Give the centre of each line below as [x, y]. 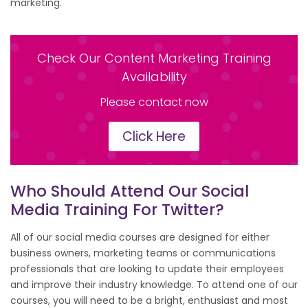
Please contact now [154, 102]
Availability [154, 76]
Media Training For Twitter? [117, 209]
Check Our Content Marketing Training [154, 58]
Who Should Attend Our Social [130, 191]
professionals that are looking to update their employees [147, 268]
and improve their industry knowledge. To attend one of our [154, 284]
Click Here [154, 136]
